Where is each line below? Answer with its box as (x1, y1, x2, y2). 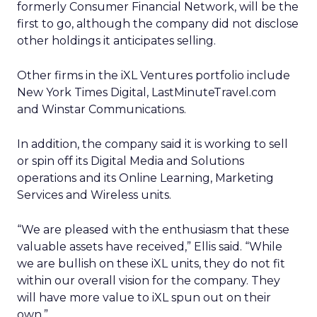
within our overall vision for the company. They (17, 274, 280, 287)
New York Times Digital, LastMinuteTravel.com (17, 86, 276, 99)
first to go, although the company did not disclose (17, 17, 299, 30)
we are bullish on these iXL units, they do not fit (17, 257, 285, 270)
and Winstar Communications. (17, 103, 186, 116)
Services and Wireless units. (17, 188, 171, 202)
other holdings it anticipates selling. (17, 34, 216, 47)
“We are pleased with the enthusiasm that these (17, 223, 289, 236)
